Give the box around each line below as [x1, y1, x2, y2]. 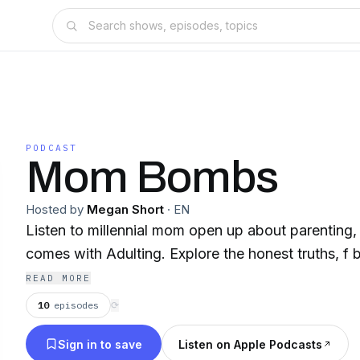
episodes [54, 299, 99, 311]
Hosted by [26, 202, 84, 217]
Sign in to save [58, 337, 142, 351]
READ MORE [26, 272, 91, 284]
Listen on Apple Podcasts [178, 337, 322, 351]
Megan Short [87, 202, 164, 217]
